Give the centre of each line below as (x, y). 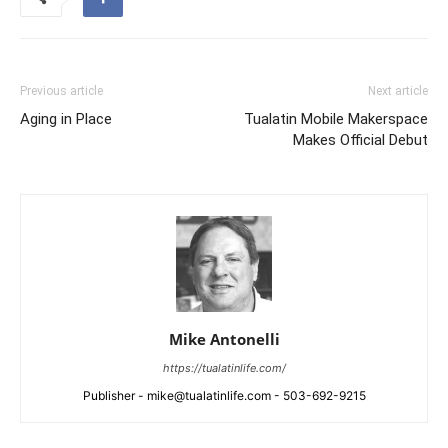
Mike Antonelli (224, 339)
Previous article (61, 91)
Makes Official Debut (360, 140)
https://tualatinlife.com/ (224, 368)
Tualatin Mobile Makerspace (336, 119)
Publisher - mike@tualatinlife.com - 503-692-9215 (224, 395)
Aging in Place (66, 119)
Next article (398, 91)
